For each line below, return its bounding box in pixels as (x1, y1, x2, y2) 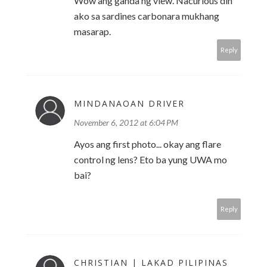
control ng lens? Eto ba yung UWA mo (74, 154, 227, 166)
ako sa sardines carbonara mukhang (74, 10, 219, 22)
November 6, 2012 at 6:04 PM (74, 117, 178, 128)
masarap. (74, 26, 111, 38)
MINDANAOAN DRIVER (74, 98, 185, 110)
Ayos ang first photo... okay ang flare (74, 138, 221, 150)
